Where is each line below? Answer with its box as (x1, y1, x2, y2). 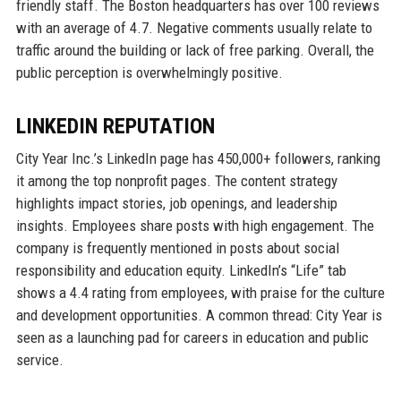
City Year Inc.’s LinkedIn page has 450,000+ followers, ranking (15, 149, 380, 168)
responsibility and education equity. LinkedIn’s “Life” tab (15, 261, 346, 280)
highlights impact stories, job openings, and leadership (15, 194, 337, 213)
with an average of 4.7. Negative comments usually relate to (15, 19, 372, 38)
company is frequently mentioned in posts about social (15, 239, 339, 258)
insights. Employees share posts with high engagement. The (15, 217, 374, 235)
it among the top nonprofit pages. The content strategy (15, 172, 337, 191)
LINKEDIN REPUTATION (15, 114, 215, 140)
